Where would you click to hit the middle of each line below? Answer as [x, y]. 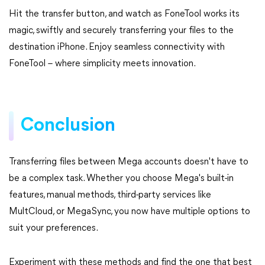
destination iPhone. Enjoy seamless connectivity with [117, 47]
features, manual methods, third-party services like [110, 195]
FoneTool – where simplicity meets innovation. [102, 64]
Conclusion [68, 126]
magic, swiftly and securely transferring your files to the [121, 31]
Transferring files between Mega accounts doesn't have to [129, 162]
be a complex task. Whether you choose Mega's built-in [121, 179]
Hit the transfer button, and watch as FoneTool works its [124, 14]
